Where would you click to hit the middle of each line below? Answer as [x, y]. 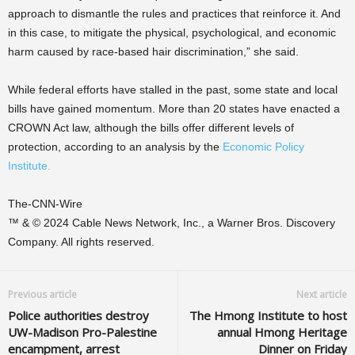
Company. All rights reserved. [81, 242]
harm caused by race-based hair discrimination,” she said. [153, 52]
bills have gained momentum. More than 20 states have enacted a [174, 109]
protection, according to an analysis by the [115, 147]
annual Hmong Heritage [282, 332]
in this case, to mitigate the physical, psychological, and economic [172, 32]
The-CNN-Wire [45, 204]
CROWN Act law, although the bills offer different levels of [151, 128]
